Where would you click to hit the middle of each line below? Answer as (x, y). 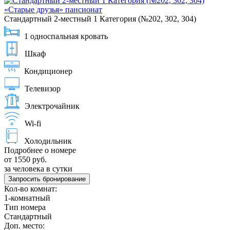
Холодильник (48, 141)
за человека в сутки (38, 168)
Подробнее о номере (40, 150)
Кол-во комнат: (31, 188)
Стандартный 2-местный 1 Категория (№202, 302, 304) (100, 18)
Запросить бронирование (47, 179)
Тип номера (25, 207)
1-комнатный (27, 198)
